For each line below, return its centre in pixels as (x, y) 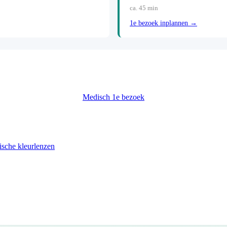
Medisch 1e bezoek (113, 97)
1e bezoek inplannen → (163, 23)
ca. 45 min (144, 8)
